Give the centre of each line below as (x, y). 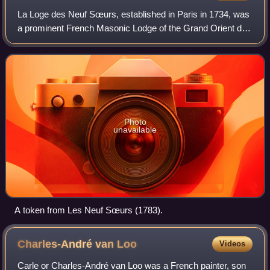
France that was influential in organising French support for (132, 42)
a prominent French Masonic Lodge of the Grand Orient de (132, 28)
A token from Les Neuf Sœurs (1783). (89, 210)
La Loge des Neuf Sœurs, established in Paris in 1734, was (134, 14)
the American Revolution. (67, 55)
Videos (232, 243)
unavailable (135, 129)
